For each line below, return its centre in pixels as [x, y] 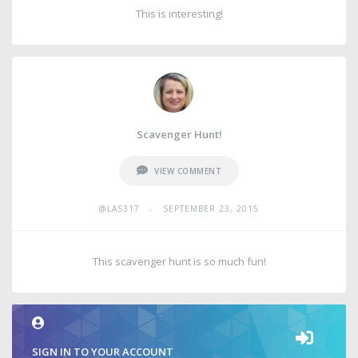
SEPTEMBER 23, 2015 [211, 209]
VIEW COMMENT [188, 171]
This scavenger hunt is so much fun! [179, 261]
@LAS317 [119, 209]
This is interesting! [179, 14]
